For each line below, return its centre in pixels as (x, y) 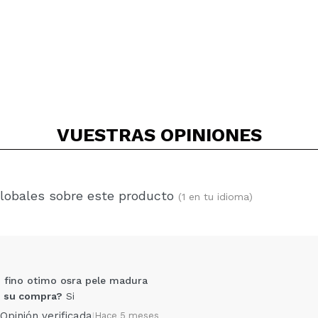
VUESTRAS (108, 135)
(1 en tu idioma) (215, 196)
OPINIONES (211, 135)
